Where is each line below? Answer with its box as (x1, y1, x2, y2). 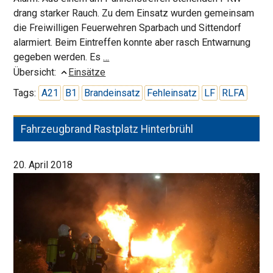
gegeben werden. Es (13, 51, 104, 63)
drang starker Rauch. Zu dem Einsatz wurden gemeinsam (13, 7, 255, 19)
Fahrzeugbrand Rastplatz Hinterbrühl (21, 122, 194, 135)
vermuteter (108, 50, 155, 62)
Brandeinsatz (83, 87, 140, 99)
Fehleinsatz (147, 87, 197, 99)
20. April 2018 (13, 159, 73, 171)
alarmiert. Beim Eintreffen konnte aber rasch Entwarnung (13, 36, 251, 48)
